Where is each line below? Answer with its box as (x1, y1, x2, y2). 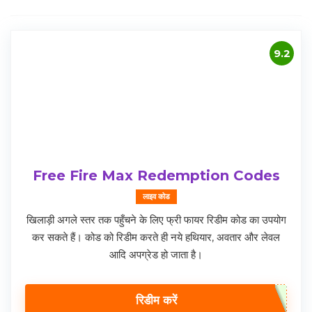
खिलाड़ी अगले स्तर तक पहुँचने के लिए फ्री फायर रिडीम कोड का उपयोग (26, 213, 286, 227)
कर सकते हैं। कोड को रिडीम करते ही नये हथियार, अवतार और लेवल (32, 231, 280, 244)
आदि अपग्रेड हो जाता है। (109, 248, 203, 262)
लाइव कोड (142, 192, 170, 202)
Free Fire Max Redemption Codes (32, 167, 280, 185)
